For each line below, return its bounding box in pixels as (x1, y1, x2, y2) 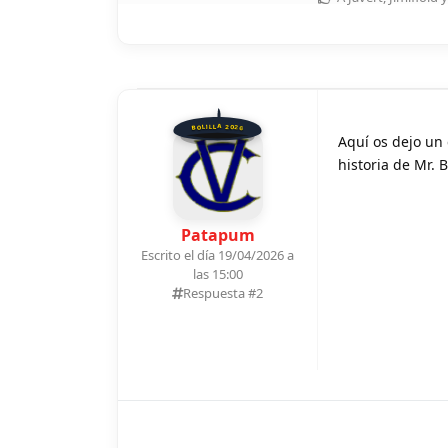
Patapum (180, 224, 255, 247)
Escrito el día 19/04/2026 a (141, 246, 294, 265)
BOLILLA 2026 (191, 122, 244, 132)
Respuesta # (183, 284, 256, 303)
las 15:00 (192, 265, 243, 284)
